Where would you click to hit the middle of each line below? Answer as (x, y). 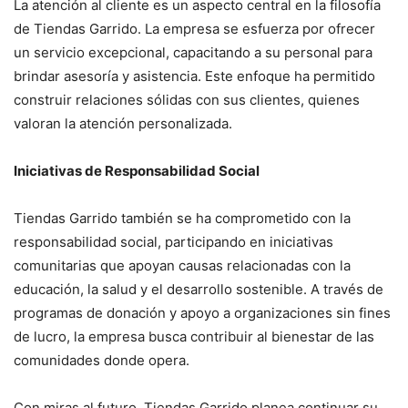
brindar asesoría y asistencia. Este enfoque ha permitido (194, 76)
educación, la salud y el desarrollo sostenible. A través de (199, 289)
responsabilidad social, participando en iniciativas (173, 241)
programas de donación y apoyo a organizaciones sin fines (202, 312)
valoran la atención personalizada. (123, 123)
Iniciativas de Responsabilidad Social (137, 170)
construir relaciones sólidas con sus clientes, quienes (187, 99)
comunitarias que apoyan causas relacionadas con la (182, 265)
